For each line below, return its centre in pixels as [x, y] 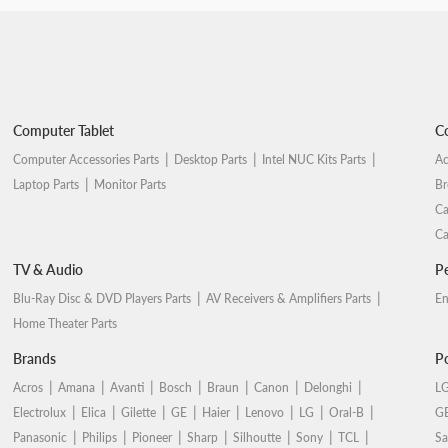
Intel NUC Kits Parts [314, 159]
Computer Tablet [64, 130]
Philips [100, 437]
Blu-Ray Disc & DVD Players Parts [102, 298]
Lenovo [265, 412]
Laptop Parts [46, 184]
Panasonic [40, 437]
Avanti [127, 387]
